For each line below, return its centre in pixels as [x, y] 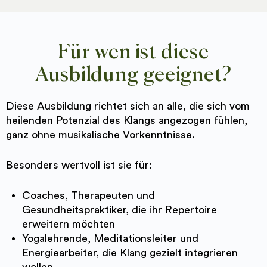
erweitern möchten [69, 224]
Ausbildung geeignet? [133, 75]
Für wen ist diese [133, 52]
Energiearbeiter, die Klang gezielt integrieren [130, 252]
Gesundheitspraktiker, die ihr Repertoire [119, 209]
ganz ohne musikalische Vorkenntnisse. [100, 134]
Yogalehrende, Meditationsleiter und [110, 238]
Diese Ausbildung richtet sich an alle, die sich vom [128, 106]
